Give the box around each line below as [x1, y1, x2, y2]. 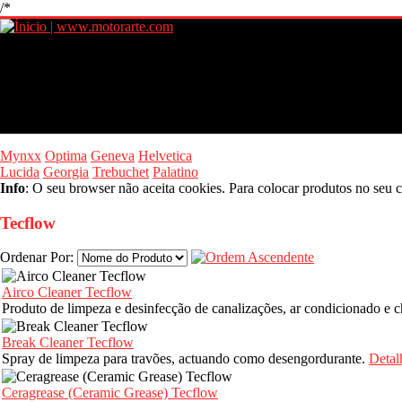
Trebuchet [92, 164, 149, 179]
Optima [45, 148, 87, 163]
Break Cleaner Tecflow [2, 335, 134, 351]
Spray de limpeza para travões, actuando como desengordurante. [2, 351, 369, 367]
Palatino [153, 164, 198, 179]
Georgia [43, 164, 89, 179]
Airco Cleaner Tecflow [2, 284, 132, 301]
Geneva [91, 148, 135, 163]
